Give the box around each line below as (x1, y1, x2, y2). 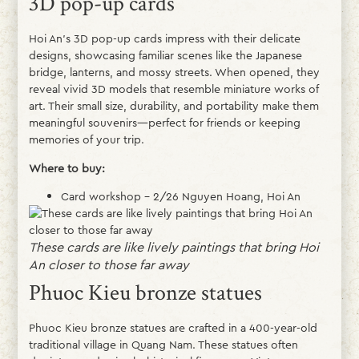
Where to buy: (28, 159, 105, 176)
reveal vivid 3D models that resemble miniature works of (28, 81, 319, 98)
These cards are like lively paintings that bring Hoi (29, 238, 319, 257)
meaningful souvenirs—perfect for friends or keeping (28, 115, 301, 131)
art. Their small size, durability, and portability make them (28, 98, 319, 115)
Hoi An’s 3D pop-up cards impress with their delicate (28, 30, 301, 47)
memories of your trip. (28, 131, 144, 148)
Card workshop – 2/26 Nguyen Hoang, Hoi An (60, 188, 301, 205)
